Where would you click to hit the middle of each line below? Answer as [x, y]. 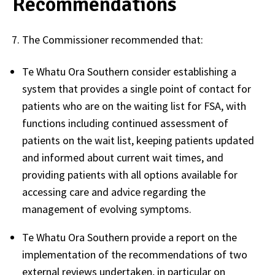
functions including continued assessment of [125, 123]
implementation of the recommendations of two [135, 254]
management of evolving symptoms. [107, 209]
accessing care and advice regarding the [114, 192]
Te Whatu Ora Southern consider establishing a [129, 71]
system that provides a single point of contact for [137, 88]
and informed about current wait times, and [123, 157]
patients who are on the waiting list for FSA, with [134, 106]
